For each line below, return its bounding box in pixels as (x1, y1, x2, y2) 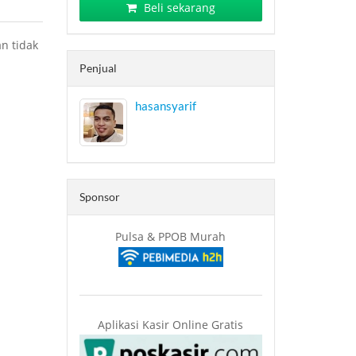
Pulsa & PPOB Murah (115, 229, 226, 244)
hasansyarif (134, 99, 196, 113)
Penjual (79, 61, 117, 75)
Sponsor (79, 190, 120, 203)
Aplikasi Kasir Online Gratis (98, 316, 244, 332)
